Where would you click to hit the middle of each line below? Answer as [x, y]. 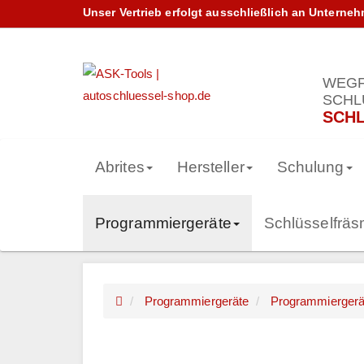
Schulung [310, 167]
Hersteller [210, 167]
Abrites [120, 167]
